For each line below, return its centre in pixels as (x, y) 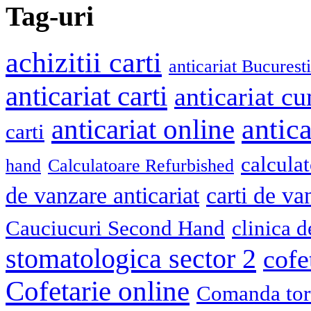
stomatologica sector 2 (131, 259)
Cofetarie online (98, 292)
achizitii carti (84, 62)
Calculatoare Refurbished (141, 166)
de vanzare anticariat (102, 195)
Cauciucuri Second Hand (115, 228)
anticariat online (143, 130)
